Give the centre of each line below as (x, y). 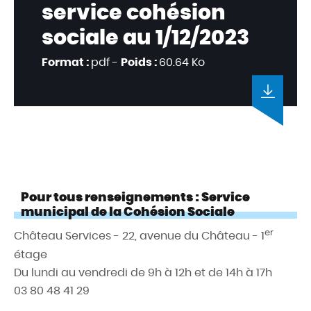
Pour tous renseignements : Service (135, 197)
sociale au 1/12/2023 (145, 38)
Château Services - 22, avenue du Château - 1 (139, 236)
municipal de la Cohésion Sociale (128, 212)
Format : (66, 62)
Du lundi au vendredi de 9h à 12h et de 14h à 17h (143, 272)
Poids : (140, 62)
